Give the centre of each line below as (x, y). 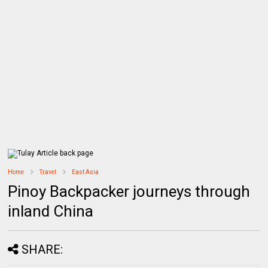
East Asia (86, 172)
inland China (51, 211)
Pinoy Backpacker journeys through (129, 191)
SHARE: (42, 249)
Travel (48, 172)
